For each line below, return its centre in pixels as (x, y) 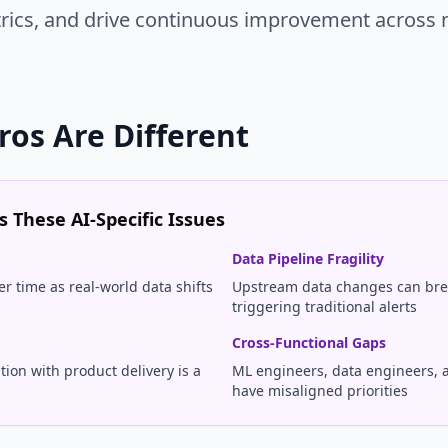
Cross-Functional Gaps (309, 342)
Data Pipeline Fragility (308, 258)
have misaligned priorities (320, 390)
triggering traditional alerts (324, 306)
